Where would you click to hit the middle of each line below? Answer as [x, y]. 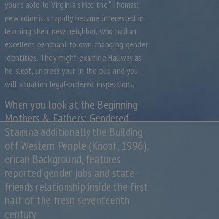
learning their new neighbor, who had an [71, 31]
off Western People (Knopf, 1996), [77, 145]
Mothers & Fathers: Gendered [67, 118]
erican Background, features [63, 159]
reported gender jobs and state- [72, 173]
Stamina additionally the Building [74, 132]
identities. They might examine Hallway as [73, 57]
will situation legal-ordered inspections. [70, 84]
